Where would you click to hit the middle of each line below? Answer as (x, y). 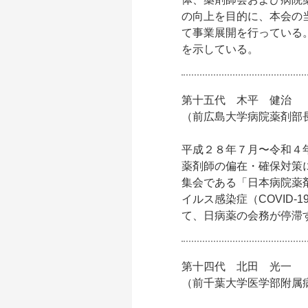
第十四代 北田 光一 (236, 266)
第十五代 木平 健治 (236, 100)
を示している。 (220, 49)
